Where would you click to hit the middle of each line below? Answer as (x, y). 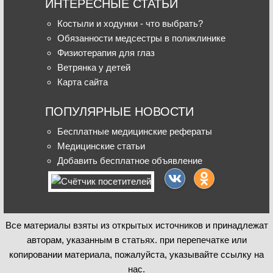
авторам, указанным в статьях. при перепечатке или (136, 239)
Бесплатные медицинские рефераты (135, 131)
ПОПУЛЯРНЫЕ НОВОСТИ (119, 111)
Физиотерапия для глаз (106, 52)
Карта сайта (83, 82)
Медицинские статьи (101, 146)
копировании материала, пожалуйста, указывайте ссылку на (136, 254)
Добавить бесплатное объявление (130, 160)
